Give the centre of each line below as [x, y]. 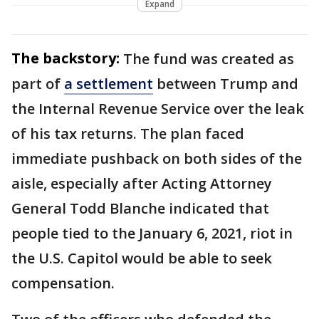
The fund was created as [209, 58]
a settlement [109, 83]
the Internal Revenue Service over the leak [158, 108]
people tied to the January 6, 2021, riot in [152, 233]
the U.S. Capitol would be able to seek [142, 258]
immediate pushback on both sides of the [157, 158]
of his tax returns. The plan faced [128, 133]
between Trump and [226, 83]
